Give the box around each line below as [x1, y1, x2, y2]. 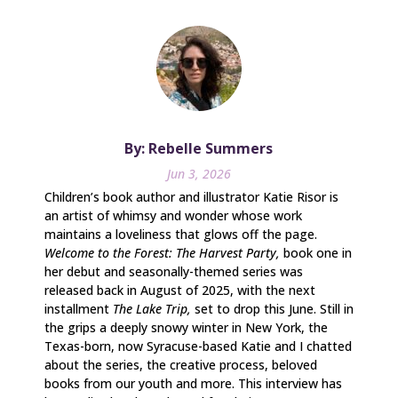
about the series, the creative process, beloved [44, 355, 317, 373]
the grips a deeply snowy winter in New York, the [44, 318, 328, 336]
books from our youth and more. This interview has [44, 374, 342, 392]
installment [44, 299, 113, 317]
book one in [283, 243, 352, 261]
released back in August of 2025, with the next [44, 281, 315, 298]
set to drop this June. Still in [195, 299, 354, 317]
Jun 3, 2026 [166, 164, 231, 182]
